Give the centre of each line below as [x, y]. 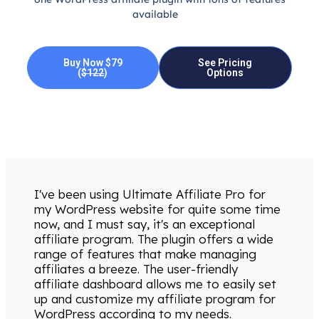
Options [225, 72]
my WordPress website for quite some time [157, 209]
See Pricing [225, 62]
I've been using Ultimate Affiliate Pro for [150, 194]
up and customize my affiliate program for [155, 299]
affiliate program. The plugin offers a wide [154, 239]
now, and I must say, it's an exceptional [145, 224]
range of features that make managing [145, 254]
